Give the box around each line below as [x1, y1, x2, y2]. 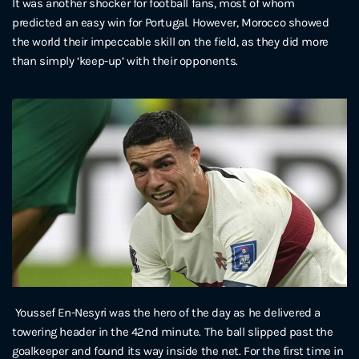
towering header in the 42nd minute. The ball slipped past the [12, 325, 333, 340]
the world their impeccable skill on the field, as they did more [12, 34, 329, 50]
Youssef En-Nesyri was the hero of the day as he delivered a [14, 305, 321, 321]
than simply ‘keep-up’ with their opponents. [12, 54, 241, 69]
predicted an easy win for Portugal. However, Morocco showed [12, 15, 329, 30]
